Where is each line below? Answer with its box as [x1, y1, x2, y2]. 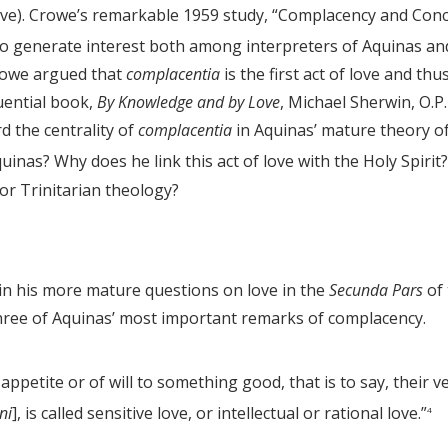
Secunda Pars [329, 278, 423, 301]
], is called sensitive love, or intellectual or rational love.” [12, 402, 427, 424]
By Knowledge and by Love [97, 91, 280, 114]
